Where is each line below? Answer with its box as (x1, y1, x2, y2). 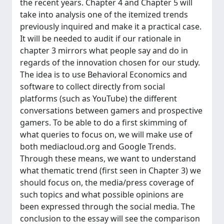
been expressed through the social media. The (20, 201, 195, 212)
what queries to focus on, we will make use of (20, 129, 192, 140)
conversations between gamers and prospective (20, 105, 202, 116)
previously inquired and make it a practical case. (20, 21, 201, 32)
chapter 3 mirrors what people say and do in (20, 45, 188, 56)
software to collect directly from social (20, 81, 165, 92)
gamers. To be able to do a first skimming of (20, 117, 187, 128)
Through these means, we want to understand (20, 153, 196, 164)
